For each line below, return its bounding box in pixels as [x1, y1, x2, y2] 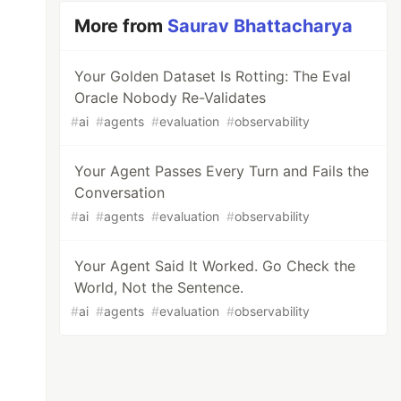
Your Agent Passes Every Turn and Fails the [74, 162, 370, 180]
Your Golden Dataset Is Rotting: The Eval [74, 67, 352, 85]
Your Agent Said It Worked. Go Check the [74, 257, 356, 275]
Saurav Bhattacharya [167, 15, 354, 37]
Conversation [74, 183, 166, 201]
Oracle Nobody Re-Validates [74, 89, 267, 107]
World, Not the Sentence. [74, 278, 244, 296]
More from [74, 15, 168, 37]
